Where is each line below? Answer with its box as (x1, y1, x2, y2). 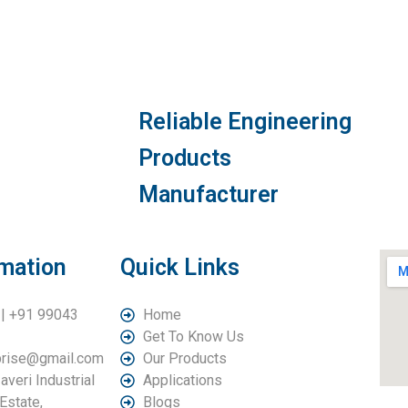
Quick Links (120, 254, 240, 281)
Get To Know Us (143, 328, 244, 346)
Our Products (143, 350, 227, 368)
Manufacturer (138, 181, 279, 209)
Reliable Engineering (138, 108, 352, 136)
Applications (143, 372, 222, 390)
